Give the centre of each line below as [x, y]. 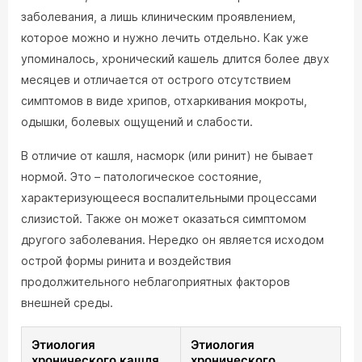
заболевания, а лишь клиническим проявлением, [158, 17]
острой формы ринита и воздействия [126, 261]
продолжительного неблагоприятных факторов [156, 282]
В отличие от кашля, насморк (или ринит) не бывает [167, 156]
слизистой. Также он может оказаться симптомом [164, 219]
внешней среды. [67, 303]
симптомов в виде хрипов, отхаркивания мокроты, [164, 101]
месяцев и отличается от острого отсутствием [156, 80]
